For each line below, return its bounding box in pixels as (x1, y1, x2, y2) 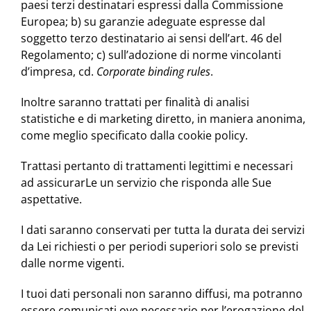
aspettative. (21, 192, 82, 208)
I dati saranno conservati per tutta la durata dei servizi (21, 222, 305, 238)
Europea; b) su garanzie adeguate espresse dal (21, 14, 265, 30)
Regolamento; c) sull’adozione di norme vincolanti (21, 47, 281, 63)
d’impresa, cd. (21, 64, 96, 80)
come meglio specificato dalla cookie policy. (21, 128, 248, 144)
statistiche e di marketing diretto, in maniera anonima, (21, 111, 305, 127)
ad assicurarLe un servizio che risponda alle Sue (21, 175, 271, 191)
